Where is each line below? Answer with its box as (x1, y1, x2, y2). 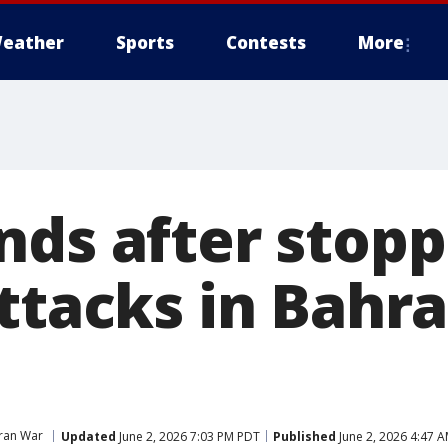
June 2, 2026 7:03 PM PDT (116, 427, 260, 445)
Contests (226, 31, 306, 54)
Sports (116, 31, 174, 54)
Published (273, 427, 336, 445)
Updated (61, 427, 116, 445)
